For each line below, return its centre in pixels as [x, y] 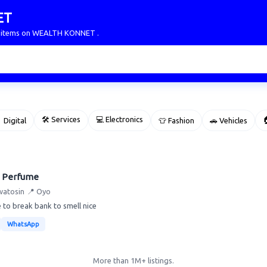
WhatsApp [23, 224]
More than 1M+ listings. [133, 260]
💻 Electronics [119, 119]
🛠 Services [61, 119]
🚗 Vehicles [229, 120]
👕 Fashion [176, 120]
